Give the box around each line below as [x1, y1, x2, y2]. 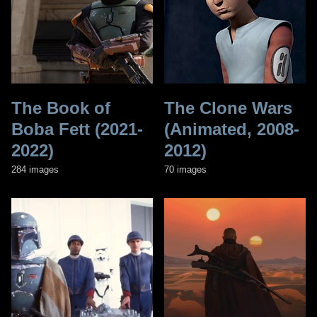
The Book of [11, 98, 110, 117]
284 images [11, 163, 59, 175]
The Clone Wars [164, 98, 292, 117]
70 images [164, 163, 207, 175]
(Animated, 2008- [164, 119, 299, 139]
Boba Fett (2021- [11, 119, 143, 139]
